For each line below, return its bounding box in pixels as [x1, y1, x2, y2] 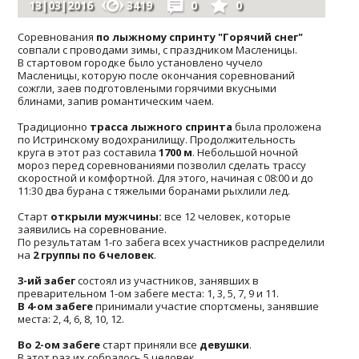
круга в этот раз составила [18, 144, 159, 159]
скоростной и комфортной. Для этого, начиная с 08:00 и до [18, 170, 314, 185]
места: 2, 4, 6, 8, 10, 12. [18, 311, 125, 326]
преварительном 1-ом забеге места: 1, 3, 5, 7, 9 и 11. [18, 285, 280, 301]
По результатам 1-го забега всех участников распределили [18, 234, 325, 249]
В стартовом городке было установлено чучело [18, 54, 264, 70]
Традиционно [18, 119, 91, 134]
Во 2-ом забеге [18, 337, 101, 352]
